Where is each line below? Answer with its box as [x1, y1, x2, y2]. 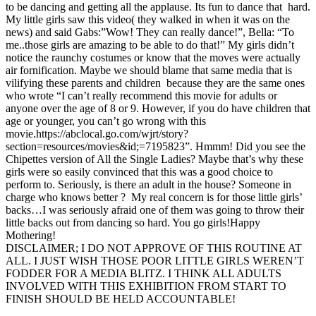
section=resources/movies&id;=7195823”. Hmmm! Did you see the [6, 140, 305, 152]
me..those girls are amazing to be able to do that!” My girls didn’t [6, 38, 294, 51]
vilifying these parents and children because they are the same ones [6, 76, 305, 89]
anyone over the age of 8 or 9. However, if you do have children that [6, 102, 310, 114]
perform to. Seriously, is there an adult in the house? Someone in [6, 178, 291, 190]
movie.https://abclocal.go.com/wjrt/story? [6, 127, 188, 140]
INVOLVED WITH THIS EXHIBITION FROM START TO [6, 279, 286, 292]
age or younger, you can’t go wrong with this [6, 114, 206, 127]
